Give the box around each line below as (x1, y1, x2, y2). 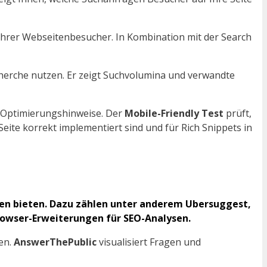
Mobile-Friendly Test (125, 107, 223, 120)
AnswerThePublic (14, 235, 97, 249)
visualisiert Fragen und (97, 235, 201, 249)
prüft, (223, 107, 252, 120)
